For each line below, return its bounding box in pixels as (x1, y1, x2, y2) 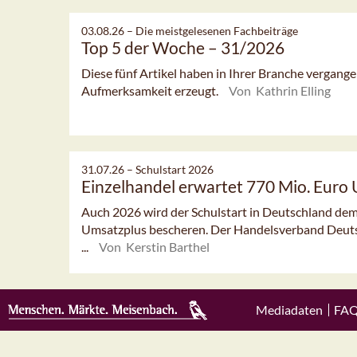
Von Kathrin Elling (229, 82, 331, 98)
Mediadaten (255, 302, 323, 317)
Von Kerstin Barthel (99, 238, 210, 254)
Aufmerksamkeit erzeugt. (81, 82, 221, 98)
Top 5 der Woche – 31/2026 (81, 37, 284, 57)
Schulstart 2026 (135, 162, 214, 176)
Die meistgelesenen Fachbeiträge (135, 23, 298, 37)
